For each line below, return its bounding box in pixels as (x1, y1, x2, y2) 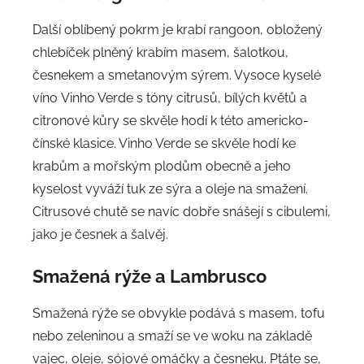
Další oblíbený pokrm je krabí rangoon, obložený (32, 22, 323, 38)
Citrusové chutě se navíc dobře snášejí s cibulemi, (32, 204, 331, 220)
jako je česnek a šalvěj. (32, 227, 168, 243)
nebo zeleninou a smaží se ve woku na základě (32, 327, 312, 344)
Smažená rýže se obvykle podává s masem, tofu (32, 305, 325, 321)
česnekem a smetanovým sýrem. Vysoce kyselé (32, 67, 321, 84)
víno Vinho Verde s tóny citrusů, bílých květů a (32, 90, 307, 106)
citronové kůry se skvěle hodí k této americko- (32, 113, 309, 129)
